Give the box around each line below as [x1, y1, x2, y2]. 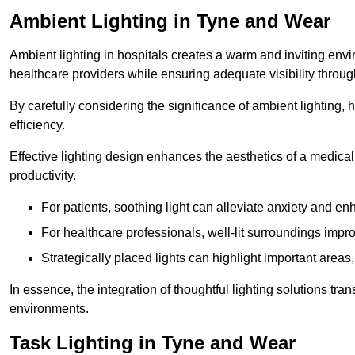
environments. [10, 301, 89, 315]
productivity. [10, 168, 76, 182]
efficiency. [10, 117, 65, 132]
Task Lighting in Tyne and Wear [10, 331, 296, 353]
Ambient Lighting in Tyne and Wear [10, 10, 330, 32]
